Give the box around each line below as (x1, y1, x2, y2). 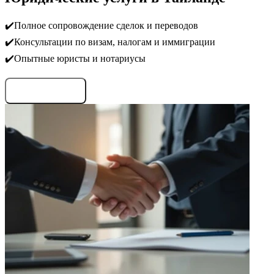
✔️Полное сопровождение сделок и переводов (5, 20, 198, 31)
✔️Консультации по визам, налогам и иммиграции (5, 36, 215, 47)
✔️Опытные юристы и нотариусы (5, 53, 146, 64)
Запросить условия (10, 86, 81, 95)
